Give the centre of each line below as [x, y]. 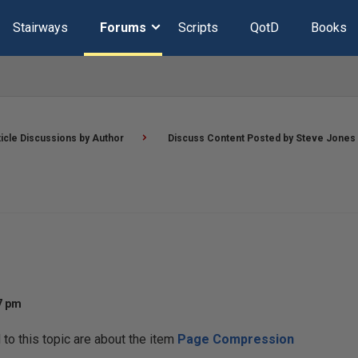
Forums [123, 28]
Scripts [198, 28]
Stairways [40, 28]
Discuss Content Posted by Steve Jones [262, 138]
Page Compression [235, 339]
